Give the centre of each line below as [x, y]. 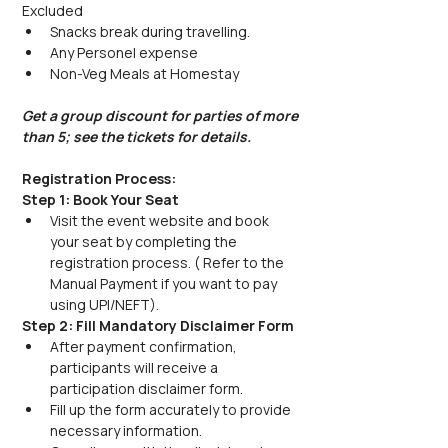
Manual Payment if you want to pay [165, 283]
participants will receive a [135, 367]
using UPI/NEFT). [104, 304]
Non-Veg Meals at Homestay [144, 73]
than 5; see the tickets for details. [136, 136]
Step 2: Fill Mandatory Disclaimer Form [158, 325]
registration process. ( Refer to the [168, 262]
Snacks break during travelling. [150, 31]
